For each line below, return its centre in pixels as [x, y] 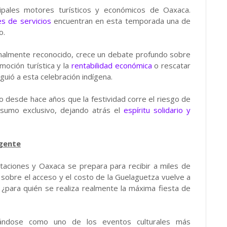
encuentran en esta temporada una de [121, 21]
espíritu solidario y [157, 110]
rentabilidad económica [111, 65]
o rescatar [171, 65]
